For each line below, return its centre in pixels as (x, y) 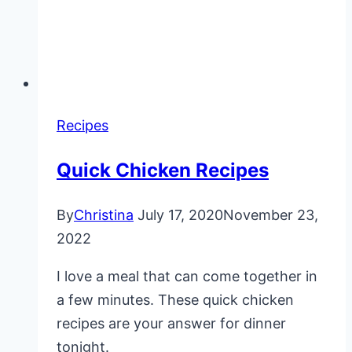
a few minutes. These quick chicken (175, 299)
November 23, (271, 214)
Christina (104, 214)
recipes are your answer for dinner (171, 323)
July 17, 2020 (180, 214)
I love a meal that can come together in (187, 276)
